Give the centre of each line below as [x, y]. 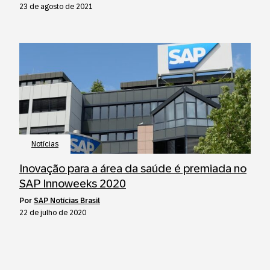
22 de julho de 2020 [53, 213]
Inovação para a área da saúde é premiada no [133, 168]
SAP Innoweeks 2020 [73, 184]
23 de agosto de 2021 [56, 7]
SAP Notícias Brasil [67, 201]
